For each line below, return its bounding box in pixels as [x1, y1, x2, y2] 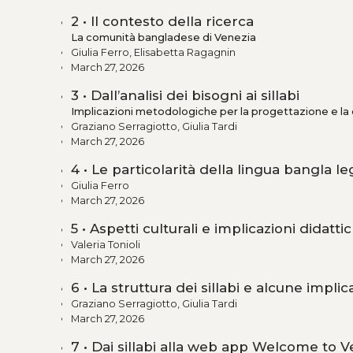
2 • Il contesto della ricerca [71, 13, 254, 30]
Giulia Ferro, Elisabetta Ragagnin [71, 46, 236, 59]
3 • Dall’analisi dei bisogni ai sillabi [71, 87, 299, 104]
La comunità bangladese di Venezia [71, 32, 256, 44]
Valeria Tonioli [71, 239, 140, 251]
